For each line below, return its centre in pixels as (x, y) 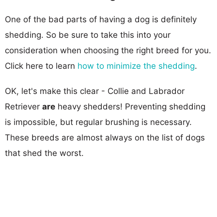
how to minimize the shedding (136, 66)
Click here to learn (41, 66)
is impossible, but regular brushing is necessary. (98, 122)
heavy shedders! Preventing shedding (130, 106)
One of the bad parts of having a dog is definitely (101, 19)
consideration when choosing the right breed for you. (108, 50)
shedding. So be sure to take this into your (88, 35)
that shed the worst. (44, 153)
